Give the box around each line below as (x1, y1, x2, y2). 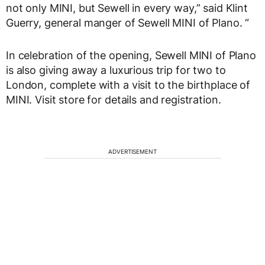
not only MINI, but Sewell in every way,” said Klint (6, 2, 248, 15)
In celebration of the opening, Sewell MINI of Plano (6, 49, 256, 62)
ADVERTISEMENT (108, 148, 157, 156)
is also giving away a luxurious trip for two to (6, 64, 226, 77)
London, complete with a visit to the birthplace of (6, 79, 250, 92)
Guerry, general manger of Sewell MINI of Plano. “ (6, 17, 250, 30)
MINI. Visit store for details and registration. (6, 93, 221, 106)
